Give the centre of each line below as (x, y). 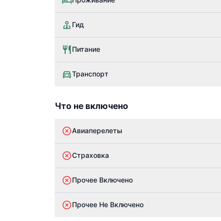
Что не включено (92, 106)
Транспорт (90, 74)
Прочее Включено (102, 180)
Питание (86, 49)
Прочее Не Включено (108, 204)
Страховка (91, 155)
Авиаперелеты (97, 130)
